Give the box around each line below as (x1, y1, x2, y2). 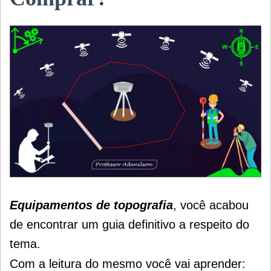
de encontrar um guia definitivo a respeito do (10, 218, 249, 232)
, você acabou (173, 198, 249, 212)
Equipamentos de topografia (10, 198, 173, 212)
